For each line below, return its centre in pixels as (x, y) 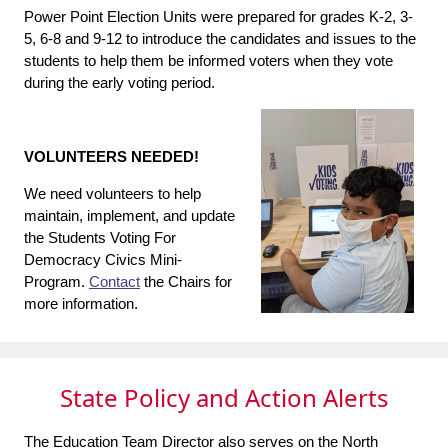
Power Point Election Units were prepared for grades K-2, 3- (218, 16)
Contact (114, 281)
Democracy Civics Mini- (103, 259)
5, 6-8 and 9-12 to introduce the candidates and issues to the (220, 38)
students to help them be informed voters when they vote (208, 60)
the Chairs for (186, 281)
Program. (56, 281)
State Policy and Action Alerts (224, 397)
